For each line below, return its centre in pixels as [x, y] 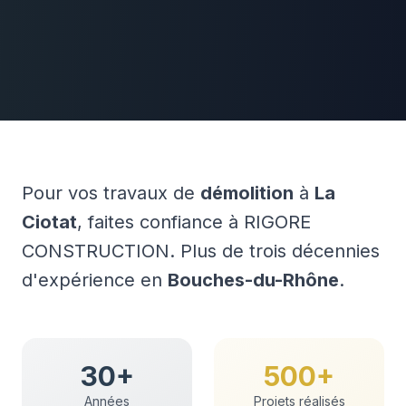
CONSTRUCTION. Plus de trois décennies [201, 251]
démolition [247, 193]
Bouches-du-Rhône [253, 280]
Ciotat [49, 222]
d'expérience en [95, 280]
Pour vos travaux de [111, 193]
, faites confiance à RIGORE [194, 222]
